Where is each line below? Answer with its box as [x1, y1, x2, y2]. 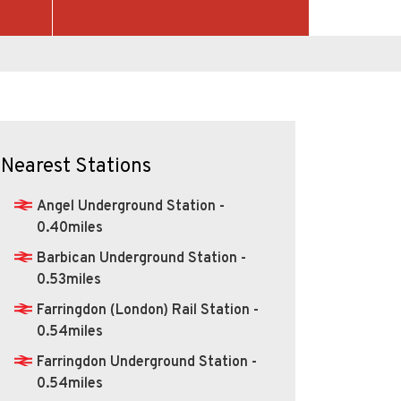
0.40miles [36, 218, 103, 237]
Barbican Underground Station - [36, 249, 246, 268]
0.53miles [36, 270, 101, 289]
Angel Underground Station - [36, 197, 225, 216]
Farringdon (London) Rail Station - [36, 301, 259, 320]
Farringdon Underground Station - [36, 353, 257, 371]
